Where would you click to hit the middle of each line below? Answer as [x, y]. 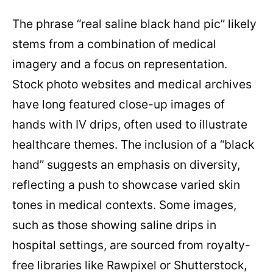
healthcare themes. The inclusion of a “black [133, 145]
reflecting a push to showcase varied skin [126, 185]
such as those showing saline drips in [114, 225]
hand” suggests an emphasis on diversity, [126, 165]
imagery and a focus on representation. [120, 64]
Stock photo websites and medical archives [132, 84]
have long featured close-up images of [119, 105]
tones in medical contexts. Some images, [124, 205]
